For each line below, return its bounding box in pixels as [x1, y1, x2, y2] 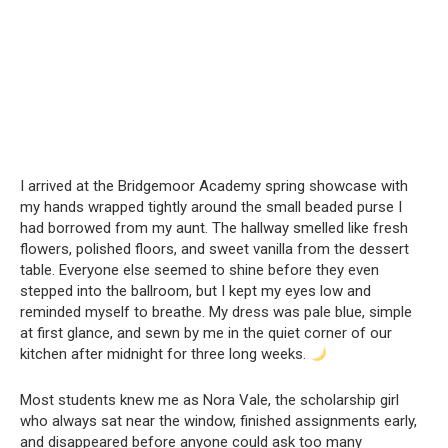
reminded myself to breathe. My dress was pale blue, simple [20, 303, 412, 321]
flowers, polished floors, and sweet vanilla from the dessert [20, 240, 409, 258]
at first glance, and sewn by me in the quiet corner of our [20, 324, 392, 342]
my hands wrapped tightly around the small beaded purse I [20, 198, 402, 216]
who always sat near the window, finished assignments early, [20, 412, 417, 430]
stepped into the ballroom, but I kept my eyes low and [20, 282, 371, 300]
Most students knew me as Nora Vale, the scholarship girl [20, 391, 399, 409]
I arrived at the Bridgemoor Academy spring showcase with [20, 177, 408, 195]
